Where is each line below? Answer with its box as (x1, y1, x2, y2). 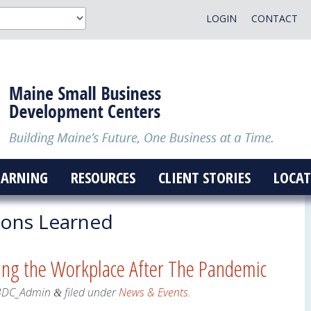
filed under (62, 285, 119, 301)
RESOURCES (70, 167, 135, 187)
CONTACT (251, 12, 298, 25)
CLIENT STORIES (158, 167, 251, 187)
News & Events (119, 285, 188, 301)
